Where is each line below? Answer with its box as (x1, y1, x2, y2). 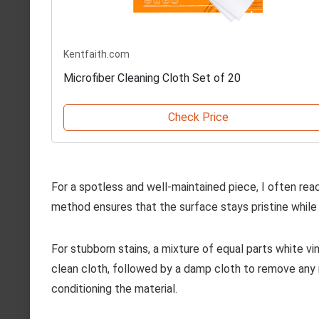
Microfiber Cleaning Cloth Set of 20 (63, 71, 241, 85)
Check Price (167, 110, 229, 125)
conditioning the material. (51, 282, 177, 296)
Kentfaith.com (63, 48, 130, 61)
